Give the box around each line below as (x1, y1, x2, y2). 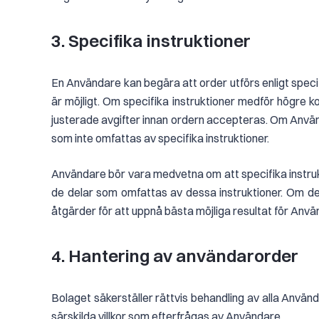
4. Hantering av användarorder (51, 245, 302, 266)
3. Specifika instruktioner (51, 30, 254, 51)
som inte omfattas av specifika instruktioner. (51, 131, 269, 145)
